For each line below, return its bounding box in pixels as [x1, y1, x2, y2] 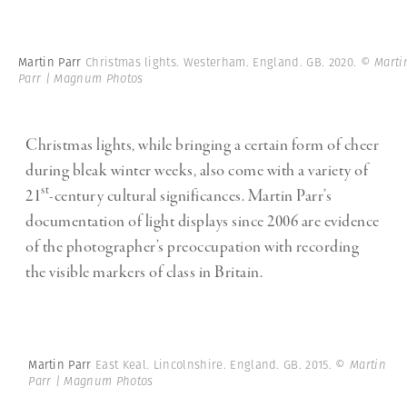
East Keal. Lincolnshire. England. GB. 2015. [95, 356, 336, 373]
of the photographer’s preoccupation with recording [25, 235, 359, 258]
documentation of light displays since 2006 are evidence [25, 210, 380, 233]
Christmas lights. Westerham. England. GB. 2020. [84, 53, 361, 71]
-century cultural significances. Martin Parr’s [49, 184, 332, 207]
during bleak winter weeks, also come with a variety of [25, 159, 368, 182]
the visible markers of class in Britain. [25, 261, 263, 283]
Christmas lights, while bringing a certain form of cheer [25, 134, 379, 156]
